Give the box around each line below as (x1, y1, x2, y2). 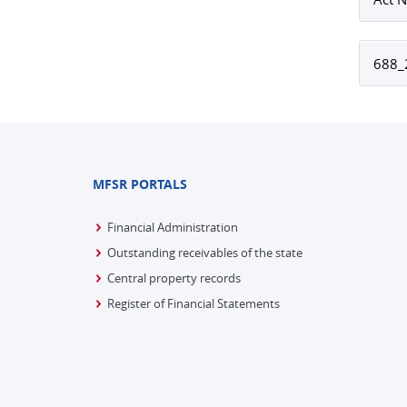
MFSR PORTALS (93, 175, 187, 193)
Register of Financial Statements (107, 295, 280, 312)
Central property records (107, 270, 241, 286)
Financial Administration (107, 219, 238, 235)
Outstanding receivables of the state (107, 244, 303, 261)
